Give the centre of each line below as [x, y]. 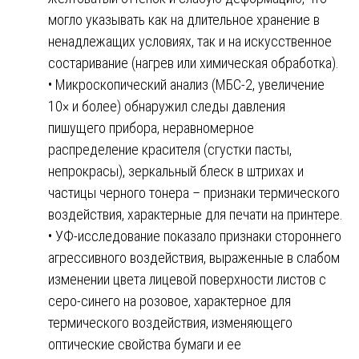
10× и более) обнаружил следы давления [167, 106]
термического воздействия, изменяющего [170, 322]
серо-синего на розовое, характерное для [169, 301]
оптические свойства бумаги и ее [145, 344]
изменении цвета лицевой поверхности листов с [187, 279]
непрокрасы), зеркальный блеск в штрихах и [176, 171]
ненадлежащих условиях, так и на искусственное [190, 41]
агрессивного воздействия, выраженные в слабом [194, 257]
